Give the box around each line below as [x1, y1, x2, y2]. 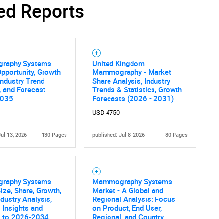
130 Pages [41, 131, 67, 138]
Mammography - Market [92, 66, 171, 77]
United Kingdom [92, 58, 145, 68]
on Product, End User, [92, 202, 162, 213]
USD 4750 [92, 109, 120, 116]
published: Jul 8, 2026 [92, 131, 145, 138]
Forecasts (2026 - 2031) [92, 93, 174, 103]
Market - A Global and [92, 185, 163, 195]
